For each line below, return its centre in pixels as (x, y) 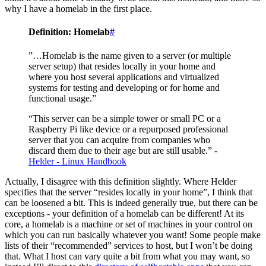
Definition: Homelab (69, 32)
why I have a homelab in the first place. (78, 8)
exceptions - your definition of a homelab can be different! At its (124, 213)
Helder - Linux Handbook (77, 161)
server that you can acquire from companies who (119, 140)
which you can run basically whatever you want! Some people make (133, 235)
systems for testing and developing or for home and (124, 87)
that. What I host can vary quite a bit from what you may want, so (127, 256)
